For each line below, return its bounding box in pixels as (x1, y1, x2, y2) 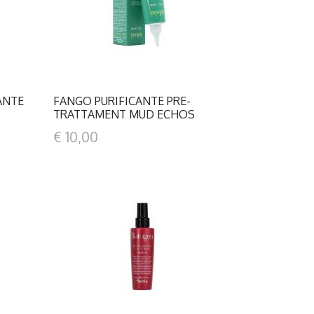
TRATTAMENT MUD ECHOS (53, 107, 195, 121)
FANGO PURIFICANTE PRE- (53, 94, 191, 108)
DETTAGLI (123, 247, 168, 259)
